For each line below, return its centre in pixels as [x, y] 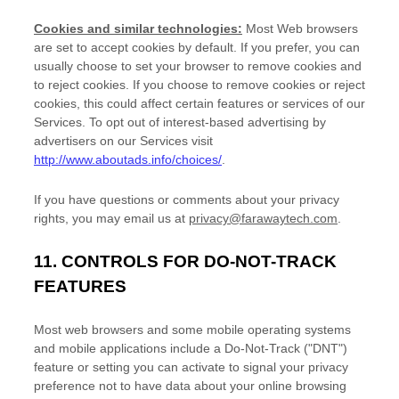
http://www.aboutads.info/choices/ [128, 159]
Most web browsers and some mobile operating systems [192, 330]
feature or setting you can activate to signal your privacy [191, 367]
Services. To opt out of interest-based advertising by [180, 122]
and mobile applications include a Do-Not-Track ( [171, 348]
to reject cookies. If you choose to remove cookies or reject [199, 85]
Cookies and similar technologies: [138, 28]
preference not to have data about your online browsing [190, 386]
